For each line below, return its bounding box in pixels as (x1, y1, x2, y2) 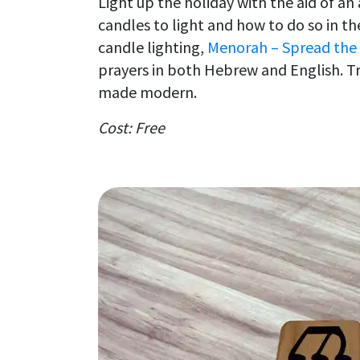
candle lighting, (98, 36, 207, 57)
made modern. (98, 81, 197, 102)
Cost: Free (98, 117, 165, 137)
